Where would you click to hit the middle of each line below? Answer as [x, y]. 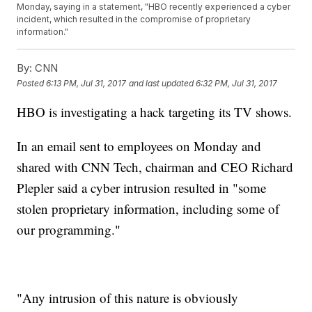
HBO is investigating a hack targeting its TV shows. [155, 112]
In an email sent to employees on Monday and [139, 146]
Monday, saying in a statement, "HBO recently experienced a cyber [154, 7]
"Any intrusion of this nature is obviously [128, 298]
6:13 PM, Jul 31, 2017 [86, 83]
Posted [32, 83]
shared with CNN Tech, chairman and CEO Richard [155, 167]
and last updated [162, 83]
